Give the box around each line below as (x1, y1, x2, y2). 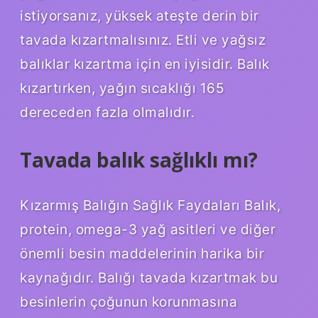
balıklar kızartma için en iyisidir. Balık (20, 55, 270, 73)
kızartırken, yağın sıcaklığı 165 (20, 79, 224, 97)
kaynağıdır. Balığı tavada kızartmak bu (20, 269, 278, 287)
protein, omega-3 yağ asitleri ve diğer (20, 221, 275, 238)
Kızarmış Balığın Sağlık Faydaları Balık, (20, 197, 280, 214)
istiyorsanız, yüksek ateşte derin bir (20, 7, 259, 25)
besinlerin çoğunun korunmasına (20, 293, 237, 311)
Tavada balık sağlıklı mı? (20, 146, 258, 174)
